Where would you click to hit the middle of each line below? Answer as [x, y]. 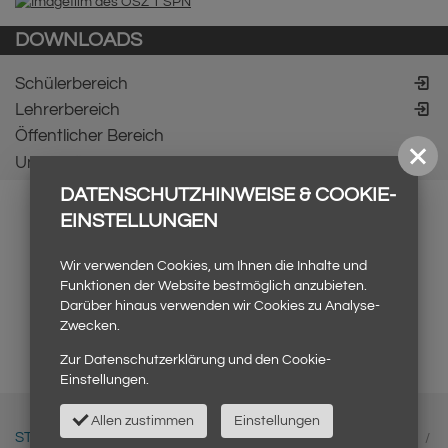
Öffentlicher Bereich [89, 136]
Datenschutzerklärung [154, 360]
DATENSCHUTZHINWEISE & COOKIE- [228, 195]
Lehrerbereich [67, 110]
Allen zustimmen [140, 421]
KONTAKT [193, 437]
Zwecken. [90, 326]
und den [253, 360]
